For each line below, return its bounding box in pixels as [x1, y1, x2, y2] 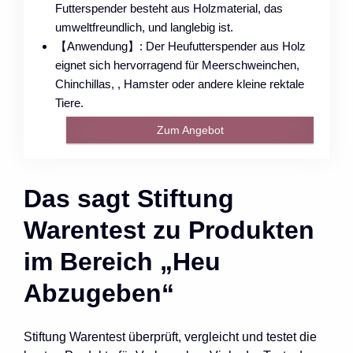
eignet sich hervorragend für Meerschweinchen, [55, 58, 299, 72]
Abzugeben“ [24, 278, 174, 307]
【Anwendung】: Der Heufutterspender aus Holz [55, 39, 306, 53]
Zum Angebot [156, 123, 224, 136]
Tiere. [55, 95, 84, 110]
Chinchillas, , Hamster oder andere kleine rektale [55, 76, 304, 91]
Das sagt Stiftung [24, 184, 234, 213]
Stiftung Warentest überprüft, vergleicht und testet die [24, 329, 317, 344]
